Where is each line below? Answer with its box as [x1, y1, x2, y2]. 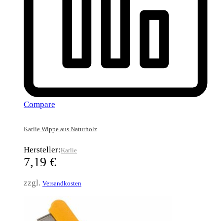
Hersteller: [24, 145, 61, 154]
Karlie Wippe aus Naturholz [24, 125, 97, 133]
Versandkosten [42, 179, 81, 187]
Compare [24, 99, 55, 109]
